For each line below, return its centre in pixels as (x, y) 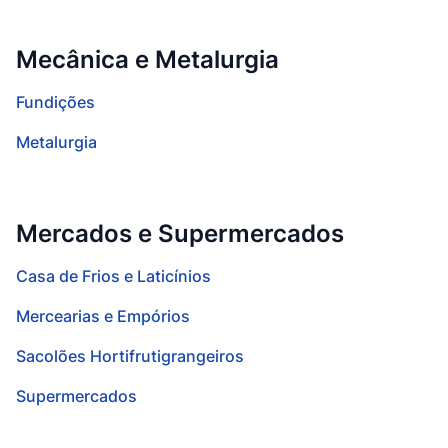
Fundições (55, 102)
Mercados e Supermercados (180, 233)
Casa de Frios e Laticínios (113, 276)
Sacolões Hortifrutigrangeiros (130, 356)
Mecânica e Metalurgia (147, 59)
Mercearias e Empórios (103, 316)
